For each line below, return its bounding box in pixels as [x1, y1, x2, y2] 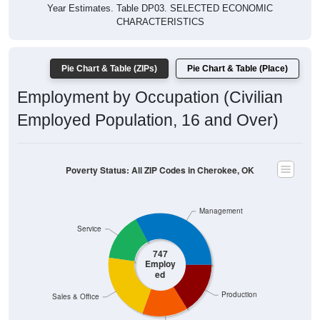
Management [199, 206, 243, 216]
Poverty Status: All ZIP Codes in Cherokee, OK [66, 164, 254, 176]
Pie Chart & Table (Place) [187, 64, 288, 74]
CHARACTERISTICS [116, 16, 204, 28]
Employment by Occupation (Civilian [17, 88, 283, 107]
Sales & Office [52, 291, 100, 301]
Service [77, 224, 102, 234]
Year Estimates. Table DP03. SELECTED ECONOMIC [47, 3, 273, 14]
